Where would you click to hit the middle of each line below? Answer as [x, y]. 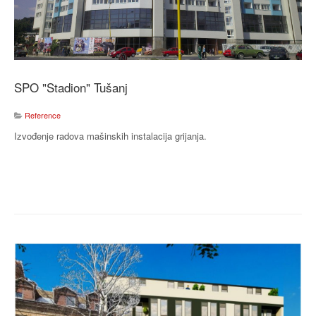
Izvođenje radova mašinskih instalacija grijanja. [110, 136]
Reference [43, 115]
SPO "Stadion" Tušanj [71, 87]
